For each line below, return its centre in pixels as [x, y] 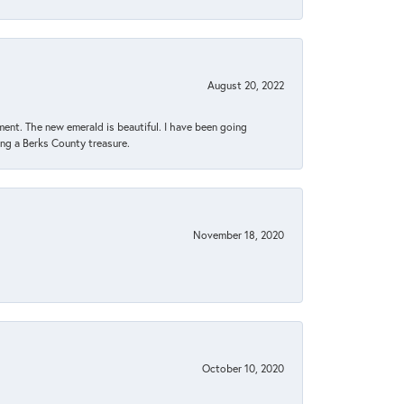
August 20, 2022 [246, 85]
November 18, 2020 [239, 235]
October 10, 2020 [243, 368]
